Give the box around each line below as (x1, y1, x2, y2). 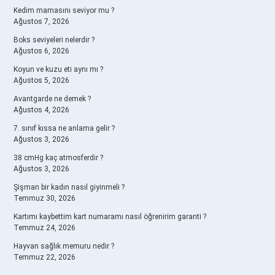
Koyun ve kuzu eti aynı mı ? (14, 65, 103, 74)
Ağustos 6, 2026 (14, 47, 69, 55)
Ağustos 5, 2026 (14, 76, 69, 85)
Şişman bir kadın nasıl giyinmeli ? (14, 183, 125, 192)
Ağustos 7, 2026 (14, 17, 69, 26)
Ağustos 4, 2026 (14, 106, 69, 114)
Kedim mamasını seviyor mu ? (14, 6, 114, 15)
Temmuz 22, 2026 (14, 253, 76, 261)
